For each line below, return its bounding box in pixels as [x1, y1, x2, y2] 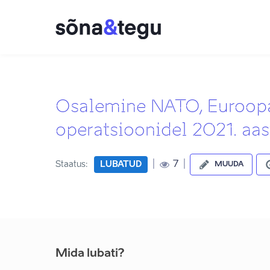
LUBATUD [100, 160, 142, 169]
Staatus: [55, 160, 88, 169]
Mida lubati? [55, 248, 124, 259]
